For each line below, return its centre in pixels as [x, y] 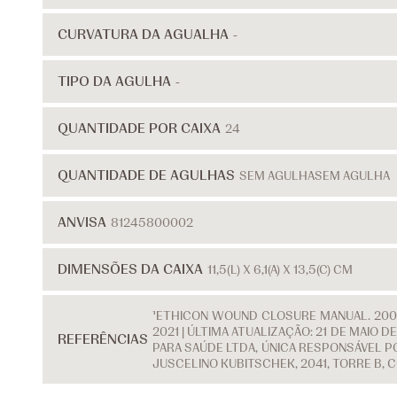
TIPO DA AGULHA [114, 81]
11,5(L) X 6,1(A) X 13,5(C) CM [280, 269]
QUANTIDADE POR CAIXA [139, 128]
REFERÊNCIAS [103, 339]
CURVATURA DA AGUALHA [143, 34]
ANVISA [82, 222]
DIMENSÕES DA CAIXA [130, 269]
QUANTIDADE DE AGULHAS [146, 175]
